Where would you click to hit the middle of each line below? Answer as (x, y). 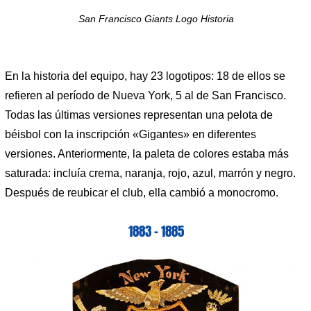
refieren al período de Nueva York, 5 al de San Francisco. (145, 96)
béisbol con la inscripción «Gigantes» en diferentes (131, 135)
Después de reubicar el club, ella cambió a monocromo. (142, 193)
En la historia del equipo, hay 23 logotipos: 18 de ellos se (145, 76)
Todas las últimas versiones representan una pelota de (139, 115)
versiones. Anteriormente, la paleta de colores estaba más (147, 154)
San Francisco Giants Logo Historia (156, 19)
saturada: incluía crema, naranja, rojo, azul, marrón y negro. (150, 174)
